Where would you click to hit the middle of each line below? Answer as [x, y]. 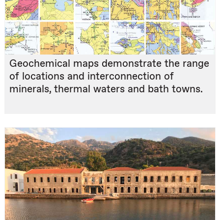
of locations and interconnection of [92, 76]
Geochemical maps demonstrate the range [109, 63]
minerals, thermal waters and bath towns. [106, 89]
